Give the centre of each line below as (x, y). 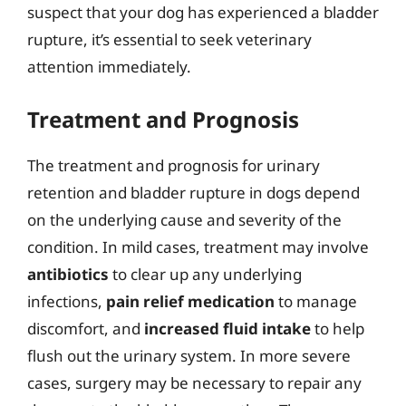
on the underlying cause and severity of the (184, 219)
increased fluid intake (227, 328)
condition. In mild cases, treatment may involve (198, 246)
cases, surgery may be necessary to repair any (194, 382)
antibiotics (68, 274)
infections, (67, 301)
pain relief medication (190, 301)
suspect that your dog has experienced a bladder (203, 12)
